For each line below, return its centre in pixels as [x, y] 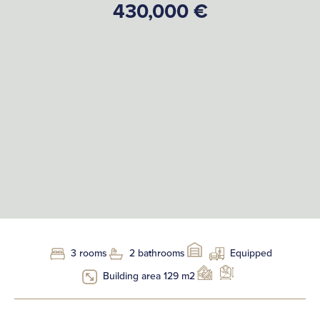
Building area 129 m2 [149, 276]
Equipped [251, 254]
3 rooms [89, 254]
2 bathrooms [157, 254]
